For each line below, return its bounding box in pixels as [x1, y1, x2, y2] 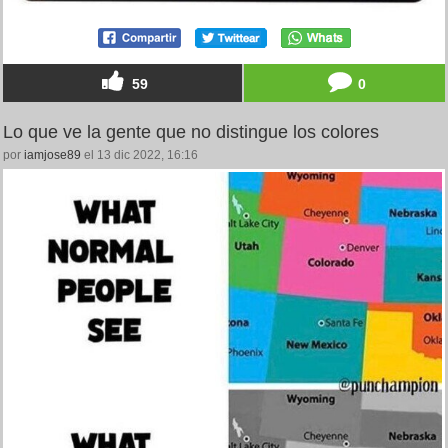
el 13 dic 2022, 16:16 [81, 147, 198, 162]
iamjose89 [24, 147, 81, 162]
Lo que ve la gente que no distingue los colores [3, 121, 379, 142]
